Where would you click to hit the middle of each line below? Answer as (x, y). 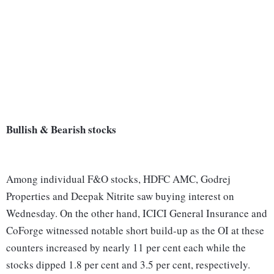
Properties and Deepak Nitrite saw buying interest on (120, 196)
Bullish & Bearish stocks (61, 130)
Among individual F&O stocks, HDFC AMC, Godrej (118, 179)
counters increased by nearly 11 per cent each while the (126, 248)
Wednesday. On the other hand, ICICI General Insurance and (137, 213)
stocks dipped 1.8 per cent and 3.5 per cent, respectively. (128, 265)
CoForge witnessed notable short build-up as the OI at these (135, 231)
